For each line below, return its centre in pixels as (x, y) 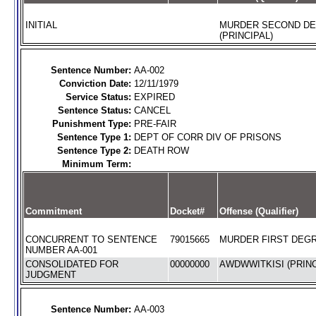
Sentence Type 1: (94, 137)
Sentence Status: (94, 110)
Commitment (53, 211)
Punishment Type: (91, 124)
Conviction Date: (95, 84)
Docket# (187, 211)
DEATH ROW (161, 151)
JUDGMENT (50, 275)
